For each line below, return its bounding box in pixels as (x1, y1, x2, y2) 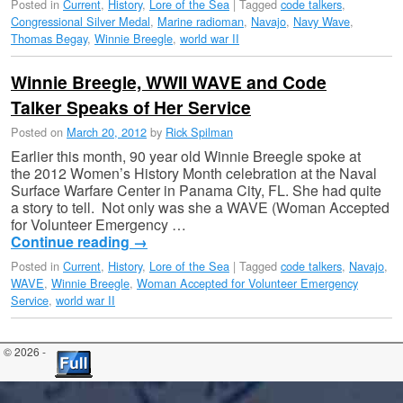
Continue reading (11, 230, 133, 252)
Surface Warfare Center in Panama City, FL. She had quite (11, 179, 381, 201)
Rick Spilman (166, 122, 233, 140)
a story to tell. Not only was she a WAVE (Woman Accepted (11, 196, 390, 218)
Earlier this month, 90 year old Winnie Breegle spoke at (11, 145, 361, 166)
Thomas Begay (11, 30, 87, 48)
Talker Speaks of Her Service (11, 94, 251, 121)
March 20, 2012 (67, 122, 147, 140)
